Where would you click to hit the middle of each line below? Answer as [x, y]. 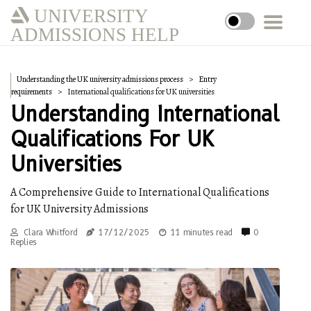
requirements [32, 92]
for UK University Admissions [79, 209]
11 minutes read [201, 232]
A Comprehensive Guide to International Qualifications [140, 192]
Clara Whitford [49, 232]
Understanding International [145, 114]
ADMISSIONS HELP [95, 34]
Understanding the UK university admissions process [100, 79]
